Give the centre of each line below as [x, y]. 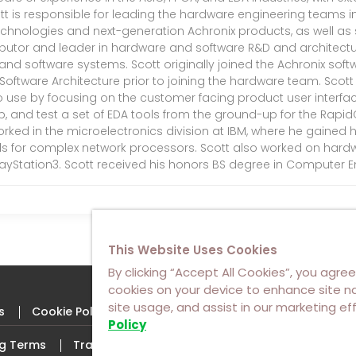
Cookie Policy [70, 311]
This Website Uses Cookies [193, 250]
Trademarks [109, 344]
